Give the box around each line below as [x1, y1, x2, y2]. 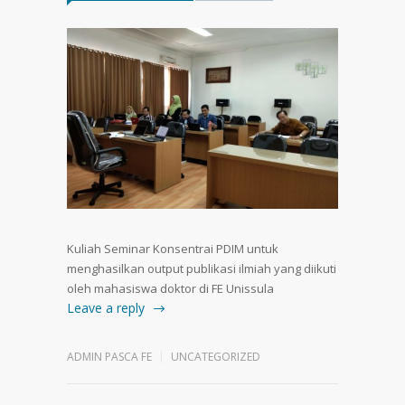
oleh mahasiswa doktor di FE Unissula [67, 279, 274, 297]
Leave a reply [67, 298, 145, 316]
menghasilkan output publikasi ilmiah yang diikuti [67, 259, 336, 277]
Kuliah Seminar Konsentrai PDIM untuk [67, 240, 278, 257]
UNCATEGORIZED [171, 348, 260, 364]
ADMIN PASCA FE [67, 348, 152, 364]
